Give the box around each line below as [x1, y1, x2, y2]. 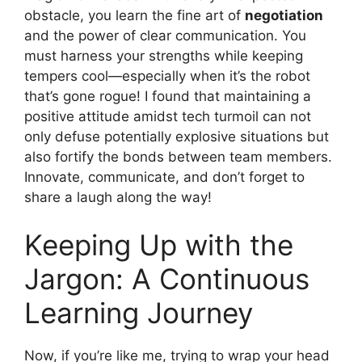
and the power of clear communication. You [24, 27, 306, 44]
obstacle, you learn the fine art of [24, 6, 245, 23]
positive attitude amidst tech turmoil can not [24, 107, 311, 124]
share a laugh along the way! [24, 188, 212, 205]
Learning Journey [24, 296, 253, 330]
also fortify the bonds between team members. [24, 148, 332, 165]
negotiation [245, 6, 323, 23]
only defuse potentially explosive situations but [24, 128, 329, 145]
